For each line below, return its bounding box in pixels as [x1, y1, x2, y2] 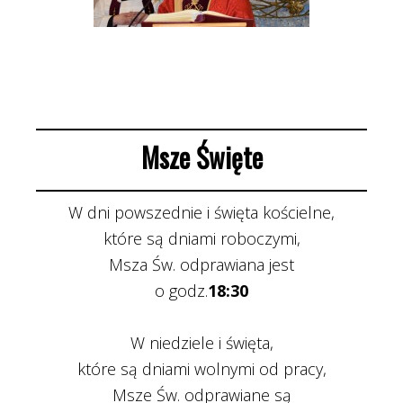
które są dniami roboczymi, [103, 228, 300, 249]
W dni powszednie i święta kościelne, [68, 201, 335, 223]
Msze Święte [140, 137, 263, 177]
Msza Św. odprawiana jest [109, 254, 294, 275]
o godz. [155, 280, 208, 301]
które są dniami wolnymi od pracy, [76, 358, 327, 380]
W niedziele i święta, [130, 332, 273, 354]
